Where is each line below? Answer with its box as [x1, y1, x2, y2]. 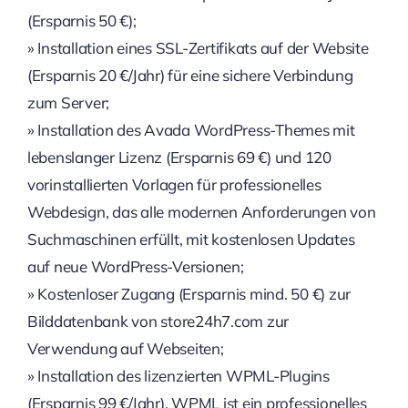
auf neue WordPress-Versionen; [26, 257, 244, 276]
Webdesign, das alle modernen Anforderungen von [26, 202, 376, 221]
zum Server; [26, 93, 110, 112]
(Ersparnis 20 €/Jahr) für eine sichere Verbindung [26, 66, 353, 85]
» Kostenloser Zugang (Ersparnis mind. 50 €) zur [26, 284, 351, 303]
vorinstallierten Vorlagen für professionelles [26, 175, 321, 194]
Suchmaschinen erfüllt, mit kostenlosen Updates [26, 229, 355, 249]
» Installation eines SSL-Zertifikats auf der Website [26, 38, 369, 57]
